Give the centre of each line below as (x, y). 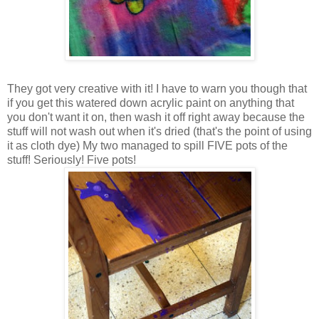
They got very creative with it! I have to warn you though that (157, 89)
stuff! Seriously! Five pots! (72, 160)
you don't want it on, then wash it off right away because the (156, 117)
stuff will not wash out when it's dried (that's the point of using (159, 132)
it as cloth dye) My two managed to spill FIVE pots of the (147, 146)
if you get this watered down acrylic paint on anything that (151, 103)
